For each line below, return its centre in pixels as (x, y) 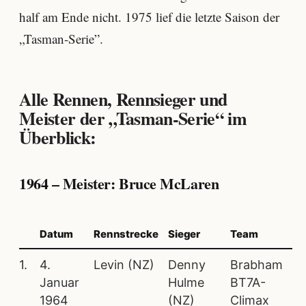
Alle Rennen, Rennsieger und (123, 99)
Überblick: (58, 137)
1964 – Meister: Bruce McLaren (119, 184)
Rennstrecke (126, 234)
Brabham (256, 264)
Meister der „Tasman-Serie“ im (133, 118)
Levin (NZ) (124, 264)
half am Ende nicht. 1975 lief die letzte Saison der (149, 17)
